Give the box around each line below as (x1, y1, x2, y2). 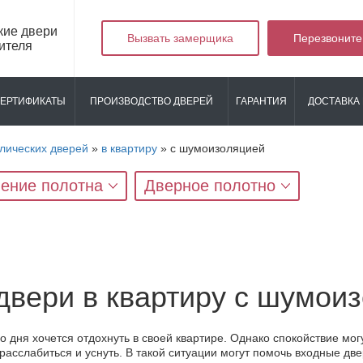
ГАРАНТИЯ (236, 96, 287, 107)
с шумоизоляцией (170, 142, 265, 155)
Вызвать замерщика (127, 32, 233, 45)
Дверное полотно (144, 177, 275, 194)
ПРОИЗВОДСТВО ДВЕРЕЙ (90, 96, 213, 107)
